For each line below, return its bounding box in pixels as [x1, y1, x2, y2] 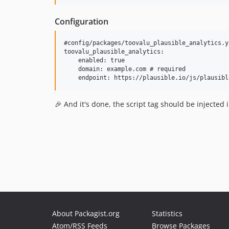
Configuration [55, 16, 108, 27]
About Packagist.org [52, 209, 120, 218]
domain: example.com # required [64, 65, 186, 73]
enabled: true [64, 57, 125, 64]
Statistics [152, 209, 182, 218]
